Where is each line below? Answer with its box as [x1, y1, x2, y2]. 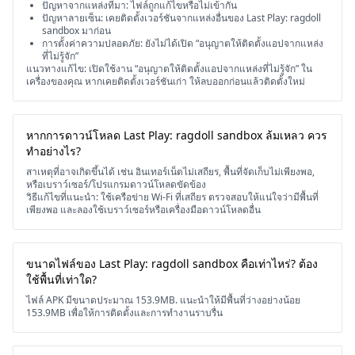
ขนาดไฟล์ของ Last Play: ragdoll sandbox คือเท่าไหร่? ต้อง [26, 256, 318, 271]
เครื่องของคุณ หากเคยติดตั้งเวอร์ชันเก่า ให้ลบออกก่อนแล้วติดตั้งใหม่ [26, 74, 305, 88]
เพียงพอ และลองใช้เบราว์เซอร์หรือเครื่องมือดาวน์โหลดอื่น [26, 203, 261, 216]
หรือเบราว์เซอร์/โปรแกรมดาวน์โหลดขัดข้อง [26, 177, 206, 191]
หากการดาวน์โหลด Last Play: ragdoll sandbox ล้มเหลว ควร [26, 128, 327, 143]
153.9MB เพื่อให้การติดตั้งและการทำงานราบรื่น [26, 306, 223, 319]
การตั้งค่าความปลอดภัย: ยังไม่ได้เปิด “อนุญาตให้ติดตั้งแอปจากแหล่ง [42, 36, 323, 50]
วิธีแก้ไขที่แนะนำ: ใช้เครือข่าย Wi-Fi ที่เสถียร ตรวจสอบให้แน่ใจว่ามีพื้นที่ [26, 190, 319, 204]
